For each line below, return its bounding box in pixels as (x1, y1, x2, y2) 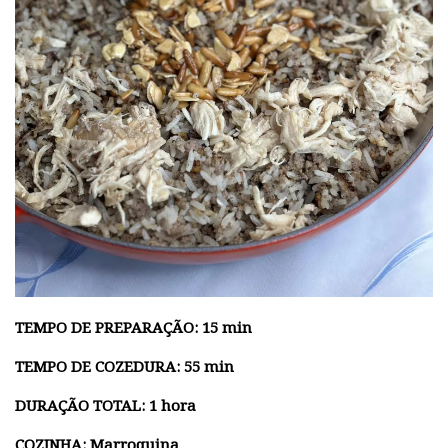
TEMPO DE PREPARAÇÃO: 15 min (15, 317, 252, 338)
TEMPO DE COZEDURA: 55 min (15, 356, 234, 377)
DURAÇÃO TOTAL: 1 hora (15, 395, 196, 416)
